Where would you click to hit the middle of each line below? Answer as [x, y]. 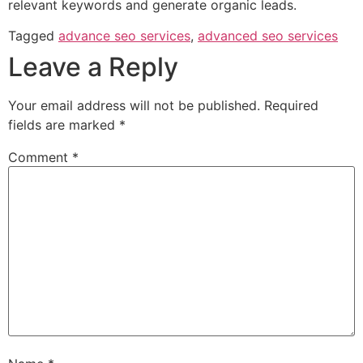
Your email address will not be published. [134, 106]
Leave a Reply [93, 67]
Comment [40, 158]
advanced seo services [268, 36]
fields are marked [64, 125]
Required [291, 106]
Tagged [33, 36]
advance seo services [124, 36]
